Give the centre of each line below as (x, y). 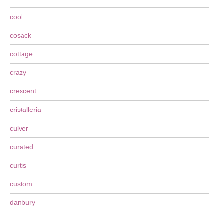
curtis (18, 165)
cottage (21, 54)
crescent (23, 91)
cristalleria (25, 109)
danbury (22, 202)
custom (21, 184)
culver (19, 128)
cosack (21, 35)
